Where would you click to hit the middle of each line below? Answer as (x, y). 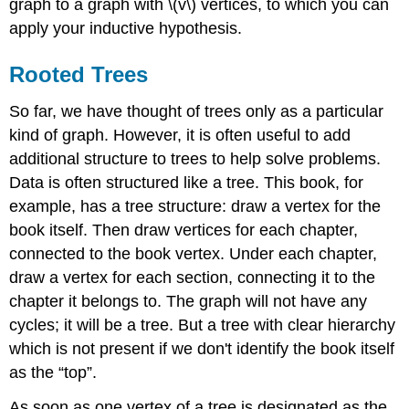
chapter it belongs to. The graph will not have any (189, 301)
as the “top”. (53, 372)
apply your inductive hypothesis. (126, 28)
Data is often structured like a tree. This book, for (187, 182)
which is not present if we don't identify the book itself (202, 348)
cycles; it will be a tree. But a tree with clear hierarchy (203, 325)
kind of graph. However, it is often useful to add (180, 135)
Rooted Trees (79, 74)
